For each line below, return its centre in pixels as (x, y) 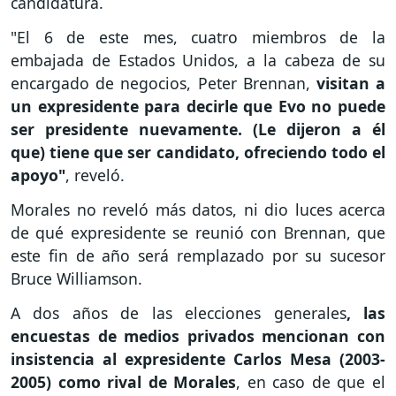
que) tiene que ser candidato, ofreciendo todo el (198, 152)
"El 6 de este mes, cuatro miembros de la (198, 38)
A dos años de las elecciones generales (179, 312)
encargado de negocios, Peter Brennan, (164, 84)
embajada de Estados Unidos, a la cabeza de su (198, 61)
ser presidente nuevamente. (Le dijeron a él (198, 129)
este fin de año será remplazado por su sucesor (198, 255)
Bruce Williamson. (76, 278)
